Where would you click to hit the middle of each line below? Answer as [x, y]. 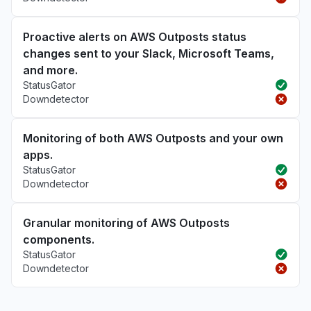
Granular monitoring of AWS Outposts [126, 223]
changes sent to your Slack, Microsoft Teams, [149, 53]
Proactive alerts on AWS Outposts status [135, 37]
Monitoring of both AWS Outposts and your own [153, 138]
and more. [50, 70]
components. [59, 239]
